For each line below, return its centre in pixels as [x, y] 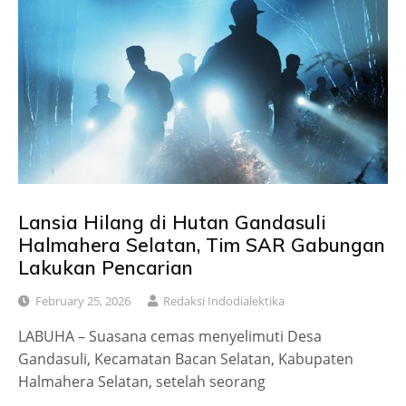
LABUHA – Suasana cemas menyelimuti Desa [170, 336]
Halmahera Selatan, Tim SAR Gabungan [202, 244]
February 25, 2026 [83, 300]
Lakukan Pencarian [106, 267]
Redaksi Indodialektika [224, 300]
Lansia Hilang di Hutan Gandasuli [172, 222]
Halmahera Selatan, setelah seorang [142, 381]
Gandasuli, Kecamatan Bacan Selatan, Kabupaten [186, 358]
